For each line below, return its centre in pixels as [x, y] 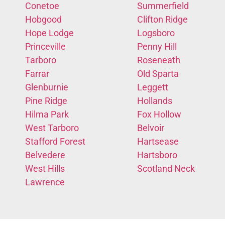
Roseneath [159, 60]
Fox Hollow [159, 114]
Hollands [155, 100]
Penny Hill [157, 46]
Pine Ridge [46, 100]
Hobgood [43, 19]
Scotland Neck [166, 168]
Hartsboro [157, 155]
